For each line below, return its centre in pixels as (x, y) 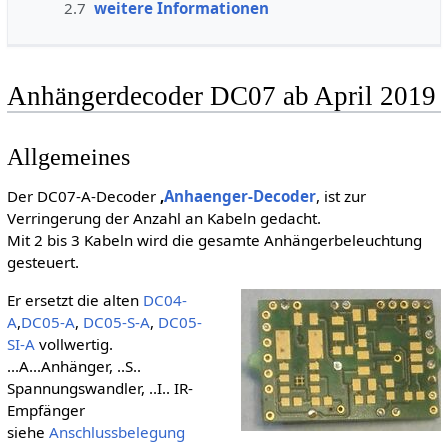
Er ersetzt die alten (74, 299)
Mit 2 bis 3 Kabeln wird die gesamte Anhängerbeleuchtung (214, 240)
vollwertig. (73, 343)
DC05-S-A (116, 321)
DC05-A (47, 321)
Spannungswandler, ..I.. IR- (99, 387)
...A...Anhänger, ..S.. (73, 365)
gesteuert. (42, 262)
